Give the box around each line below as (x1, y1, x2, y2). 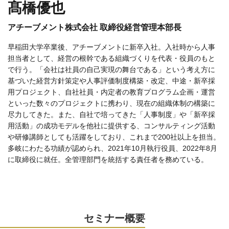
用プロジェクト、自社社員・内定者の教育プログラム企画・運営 (8, 87, 215, 96)
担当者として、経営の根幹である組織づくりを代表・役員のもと (8, 54, 215, 62)
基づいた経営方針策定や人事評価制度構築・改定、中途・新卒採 (8, 76, 215, 85)
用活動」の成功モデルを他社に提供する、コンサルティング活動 (8, 121, 215, 130)
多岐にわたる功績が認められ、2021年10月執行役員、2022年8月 (8, 144, 217, 152)
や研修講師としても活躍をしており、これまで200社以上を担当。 (8, 132, 220, 141)
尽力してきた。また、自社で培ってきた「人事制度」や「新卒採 (8, 110, 215, 119)
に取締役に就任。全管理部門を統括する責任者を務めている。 (8, 155, 208, 164)
